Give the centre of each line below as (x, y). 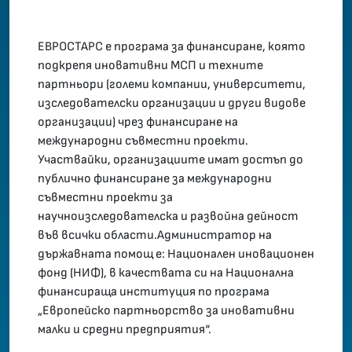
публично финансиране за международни (155, 179)
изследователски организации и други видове (172, 104)
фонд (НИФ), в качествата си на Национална (166, 273)
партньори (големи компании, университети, (172, 85)
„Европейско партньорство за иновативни (166, 311)
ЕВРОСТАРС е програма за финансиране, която (172, 47)
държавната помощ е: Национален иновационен (176, 255)
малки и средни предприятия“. (125, 330)
